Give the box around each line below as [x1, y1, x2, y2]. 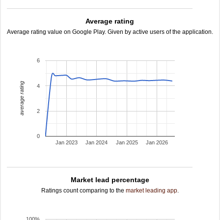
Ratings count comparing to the [41, 187, 126, 194]
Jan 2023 [55, 139, 78, 146]
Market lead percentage [71, 176, 149, 184]
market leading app [126, 187, 177, 194]
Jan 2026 [145, 139, 168, 146]
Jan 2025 [115, 139, 138, 146]
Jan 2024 [85, 139, 108, 146]
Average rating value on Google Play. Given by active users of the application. [7, 28, 213, 35]
